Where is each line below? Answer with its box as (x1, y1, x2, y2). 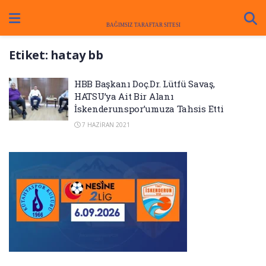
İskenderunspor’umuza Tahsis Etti (74, 103, 224, 115)
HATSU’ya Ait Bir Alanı (74, 90, 174, 102)
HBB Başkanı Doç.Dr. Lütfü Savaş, (74, 78, 215, 90)
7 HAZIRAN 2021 (80, 121, 130, 129)
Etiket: (9, 47, 50, 63)
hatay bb (50, 47, 103, 63)
